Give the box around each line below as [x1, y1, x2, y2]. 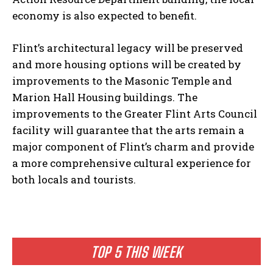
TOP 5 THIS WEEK [91, 243, 182, 261]
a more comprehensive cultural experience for [12, 155, 251, 170]
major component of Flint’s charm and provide [12, 139, 254, 154]
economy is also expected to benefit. [12, 8, 197, 23]
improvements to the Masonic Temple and [12, 73, 232, 88]
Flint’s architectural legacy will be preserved [12, 40, 243, 55]
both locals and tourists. [12, 172, 136, 186]
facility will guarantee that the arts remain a [12, 122, 244, 137]
